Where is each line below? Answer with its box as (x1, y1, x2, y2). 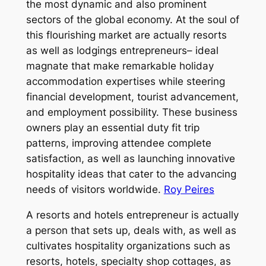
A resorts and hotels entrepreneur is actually (26, 208, 239, 221)
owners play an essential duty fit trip (26, 122, 199, 134)
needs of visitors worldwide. (26, 183, 164, 196)
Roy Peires (163, 183, 214, 196)
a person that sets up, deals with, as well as (26, 224, 236, 236)
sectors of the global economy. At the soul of (26, 14, 239, 26)
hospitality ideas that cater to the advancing (26, 168, 236, 180)
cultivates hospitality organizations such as (26, 239, 230, 252)
